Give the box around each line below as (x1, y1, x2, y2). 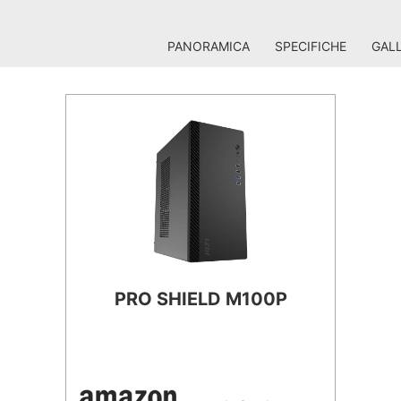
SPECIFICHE (275, 38, 346, 54)
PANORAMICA (167, 38, 250, 54)
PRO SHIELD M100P (114, 288, 287, 311)
